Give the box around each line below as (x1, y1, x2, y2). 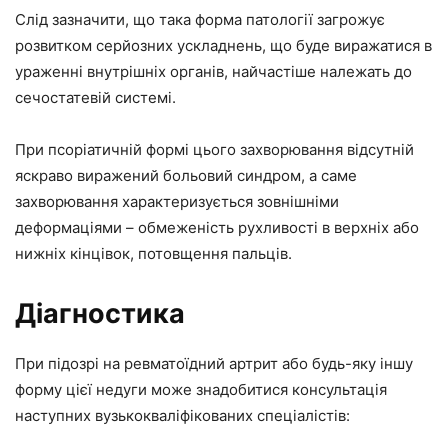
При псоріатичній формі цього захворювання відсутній (15, 139, 414, 159)
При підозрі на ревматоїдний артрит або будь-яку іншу (15, 353, 413, 373)
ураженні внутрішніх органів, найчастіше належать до (15, 61, 412, 81)
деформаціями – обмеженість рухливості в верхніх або (15, 217, 419, 237)
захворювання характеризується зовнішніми (15, 191, 339, 211)
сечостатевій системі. (15, 87, 176, 107)
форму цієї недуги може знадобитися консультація (15, 379, 387, 399)
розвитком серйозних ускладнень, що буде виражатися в (15, 35, 432, 55)
